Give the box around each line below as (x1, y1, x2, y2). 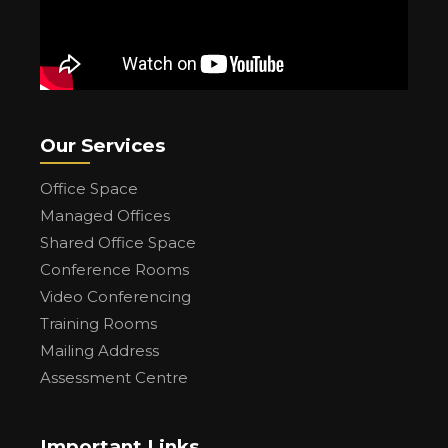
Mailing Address (40, 340, 159, 360)
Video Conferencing (40, 286, 191, 306)
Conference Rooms (40, 259, 189, 279)
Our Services (40, 133, 165, 157)
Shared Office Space (40, 232, 196, 252)
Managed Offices (40, 205, 170, 225)
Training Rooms (40, 313, 157, 333)
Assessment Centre (40, 367, 188, 387)
